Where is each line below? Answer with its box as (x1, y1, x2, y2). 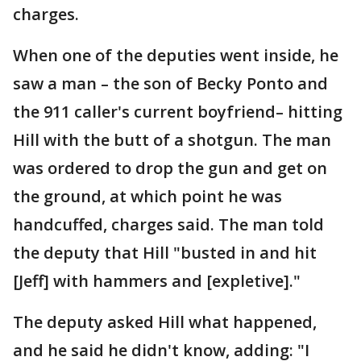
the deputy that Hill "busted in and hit (13, 241, 317, 263)
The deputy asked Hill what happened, (13, 310, 317, 333)
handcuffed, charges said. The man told (13, 213, 324, 235)
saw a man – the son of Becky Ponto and (13, 72, 328, 94)
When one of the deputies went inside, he (13, 44, 338, 66)
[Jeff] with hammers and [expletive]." (13, 269, 301, 292)
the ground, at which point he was (13, 185, 282, 207)
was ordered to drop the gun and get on (13, 156, 327, 179)
